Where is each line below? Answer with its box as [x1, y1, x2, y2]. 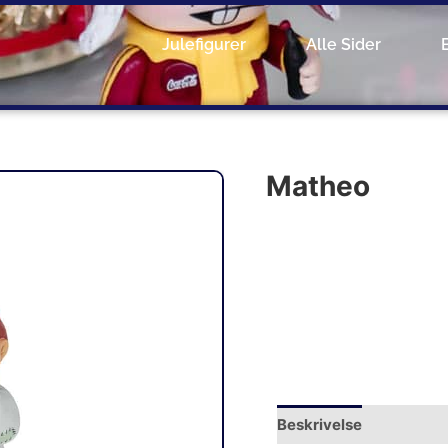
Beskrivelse [276, 414, 362, 434]
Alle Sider [306, 35, 381, 54]
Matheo [266, 169, 370, 203]
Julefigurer [162, 35, 246, 54]
